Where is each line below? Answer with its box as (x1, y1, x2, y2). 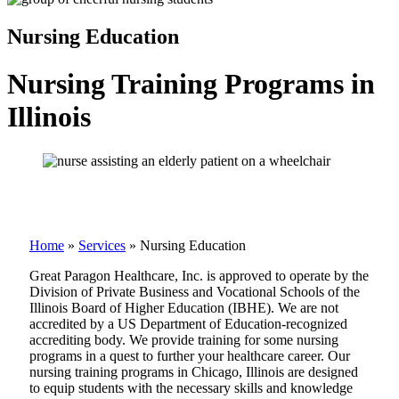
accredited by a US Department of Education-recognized (29, 315, 347, 331)
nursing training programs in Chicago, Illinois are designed (29, 363, 358, 379)
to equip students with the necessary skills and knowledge (29, 379, 353, 395)
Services (78, 237, 126, 253)
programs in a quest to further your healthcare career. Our (29, 347, 350, 363)
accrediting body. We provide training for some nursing (29, 331, 338, 347)
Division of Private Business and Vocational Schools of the (29, 283, 360, 299)
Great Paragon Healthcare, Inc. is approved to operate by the (29, 267, 369, 283)
